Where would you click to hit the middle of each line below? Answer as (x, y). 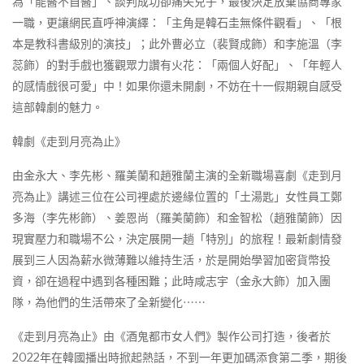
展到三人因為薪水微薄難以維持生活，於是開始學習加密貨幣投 (171, 260)
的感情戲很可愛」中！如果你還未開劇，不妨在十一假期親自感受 (177, 86)
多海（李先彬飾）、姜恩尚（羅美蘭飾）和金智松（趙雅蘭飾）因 (177, 218)
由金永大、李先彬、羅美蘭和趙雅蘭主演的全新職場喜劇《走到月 (177, 175)
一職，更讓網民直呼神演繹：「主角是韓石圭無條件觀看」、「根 (177, 23)
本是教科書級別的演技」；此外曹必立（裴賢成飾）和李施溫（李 (177, 44)
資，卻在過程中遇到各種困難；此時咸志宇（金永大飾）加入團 (171, 281)
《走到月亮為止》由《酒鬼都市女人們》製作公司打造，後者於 (171, 336)
